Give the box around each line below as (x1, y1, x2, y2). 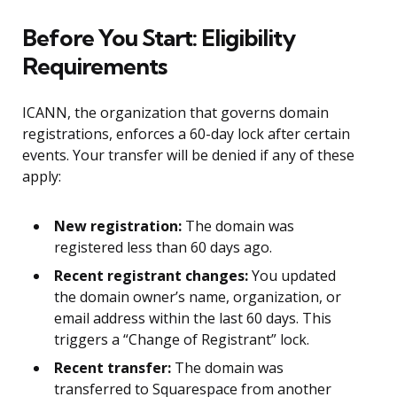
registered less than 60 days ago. (54, 237, 272, 258)
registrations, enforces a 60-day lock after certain (22, 124, 350, 144)
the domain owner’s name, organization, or (54, 287, 341, 307)
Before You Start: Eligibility (22, 23, 295, 53)
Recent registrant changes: (54, 266, 248, 286)
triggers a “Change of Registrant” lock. (54, 330, 309, 350)
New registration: (54, 216, 182, 237)
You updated (248, 266, 336, 286)
